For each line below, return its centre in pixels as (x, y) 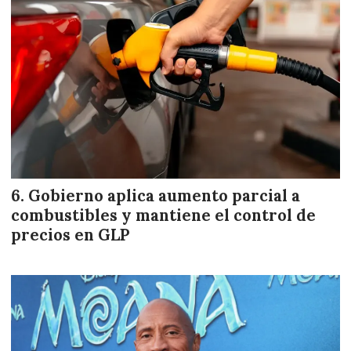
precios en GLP (71, 235)
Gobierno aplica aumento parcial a (164, 196)
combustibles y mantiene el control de (163, 216)
